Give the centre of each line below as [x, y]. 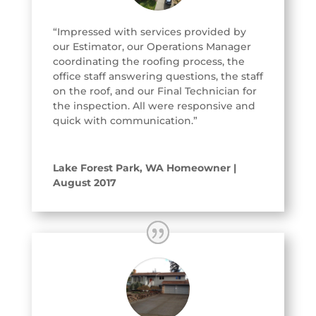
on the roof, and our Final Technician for [154, 91]
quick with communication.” [126, 120]
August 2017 [84, 182]
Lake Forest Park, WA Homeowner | [144, 168]
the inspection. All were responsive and [154, 105]
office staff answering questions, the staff [158, 76]
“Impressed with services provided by [149, 31]
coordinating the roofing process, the [148, 61]
